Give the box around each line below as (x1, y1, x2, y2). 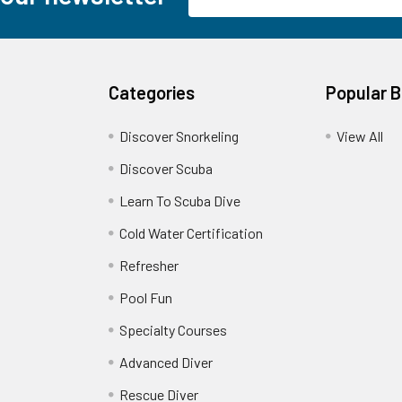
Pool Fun (119, 288, 173, 306)
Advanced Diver (119, 353, 214, 371)
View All (336, 127, 383, 144)
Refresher (119, 256, 179, 274)
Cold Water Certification (119, 223, 264, 241)
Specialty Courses (119, 320, 228, 338)
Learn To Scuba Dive (119, 191, 241, 209)
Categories (109, 81, 196, 103)
